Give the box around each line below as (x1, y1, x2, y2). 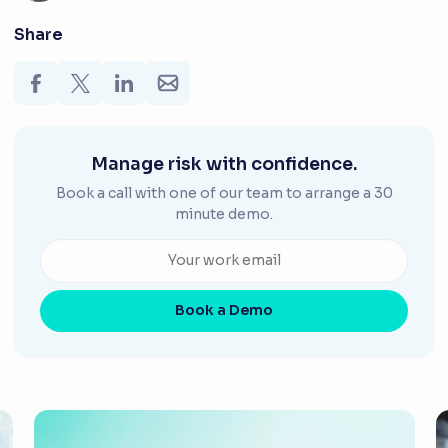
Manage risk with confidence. (91, 152, 357, 175)
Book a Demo (175, 301, 273, 320)
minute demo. (175, 204, 273, 223)
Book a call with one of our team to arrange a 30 (55, 183, 393, 202)
